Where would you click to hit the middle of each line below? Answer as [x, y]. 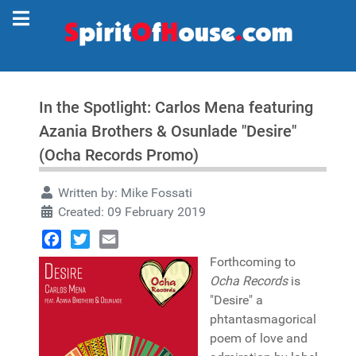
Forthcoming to [253, 262]
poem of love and [259, 338]
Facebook [70, 258]
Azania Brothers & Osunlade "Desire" [168, 131]
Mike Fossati [157, 193]
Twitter [90, 258]
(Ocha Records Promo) [119, 155]
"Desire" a [236, 300]
